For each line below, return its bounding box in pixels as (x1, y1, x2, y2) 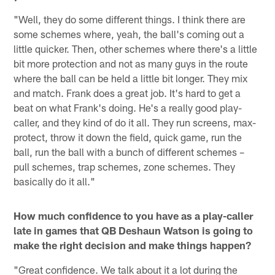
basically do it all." (14, 174, 96, 187)
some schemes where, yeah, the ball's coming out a (14, 27, 245, 40)
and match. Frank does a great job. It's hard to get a (14, 86, 241, 99)
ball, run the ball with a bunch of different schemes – (14, 145, 245, 158)
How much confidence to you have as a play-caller (14, 209, 254, 222)
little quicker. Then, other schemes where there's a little (14, 42, 258, 55)
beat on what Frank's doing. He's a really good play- (14, 101, 242, 114)
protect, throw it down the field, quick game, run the (14, 130, 242, 143)
